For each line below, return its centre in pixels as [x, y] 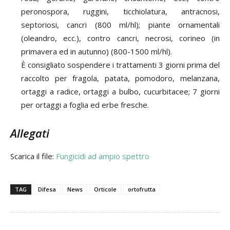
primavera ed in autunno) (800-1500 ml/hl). [97, 52]
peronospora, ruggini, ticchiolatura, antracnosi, [120, 12]
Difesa [47, 189]
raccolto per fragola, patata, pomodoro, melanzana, [120, 78]
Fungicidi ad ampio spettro [103, 156]
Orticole [105, 189]
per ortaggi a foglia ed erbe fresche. [85, 105]
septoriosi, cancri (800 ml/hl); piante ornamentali [120, 25]
